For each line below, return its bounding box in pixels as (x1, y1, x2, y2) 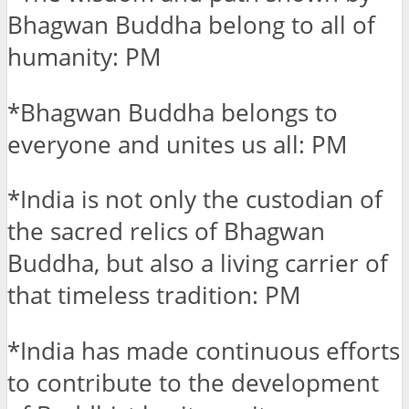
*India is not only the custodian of (7, 184, 383, 216)
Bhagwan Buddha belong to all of (7, 9, 375, 42)
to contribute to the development (7, 367, 379, 400)
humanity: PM (7, 41, 161, 74)
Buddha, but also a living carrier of (7, 247, 388, 280)
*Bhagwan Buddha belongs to (7, 96, 338, 129)
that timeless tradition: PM (7, 279, 300, 312)
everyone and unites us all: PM (7, 128, 347, 161)
